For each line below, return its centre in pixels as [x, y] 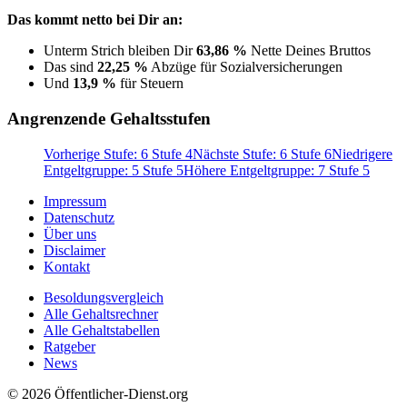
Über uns [70, 233]
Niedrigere [362, 154]
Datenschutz [79, 217]
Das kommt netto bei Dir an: [95, 20]
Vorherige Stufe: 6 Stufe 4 [118, 154]
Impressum [75, 201]
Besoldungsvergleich [104, 297]
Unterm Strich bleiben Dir [120, 51]
